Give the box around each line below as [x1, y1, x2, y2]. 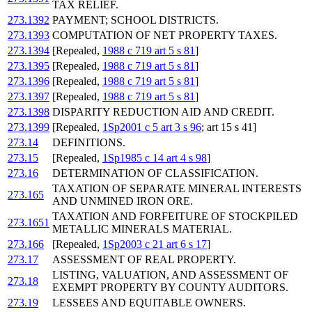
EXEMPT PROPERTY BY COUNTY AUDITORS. [52, 281, 288, 294]
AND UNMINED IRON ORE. [52, 195, 193, 208]
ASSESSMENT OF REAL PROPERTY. [52, 253, 236, 266]
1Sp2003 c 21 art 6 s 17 [102, 238, 207, 251]
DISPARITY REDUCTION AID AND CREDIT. [52, 106, 274, 118]
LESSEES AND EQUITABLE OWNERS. [52, 297, 246, 309]
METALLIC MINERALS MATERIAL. [52, 223, 232, 235]
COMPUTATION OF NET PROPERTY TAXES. [52, 29, 277, 42]
